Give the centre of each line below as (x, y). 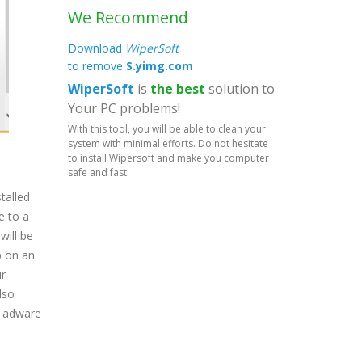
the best (177, 89)
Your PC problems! (124, 108)
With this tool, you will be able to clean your (166, 129)
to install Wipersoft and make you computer (168, 158)
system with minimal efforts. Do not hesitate (168, 143)
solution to (240, 89)
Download (96, 48)
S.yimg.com (159, 66)
